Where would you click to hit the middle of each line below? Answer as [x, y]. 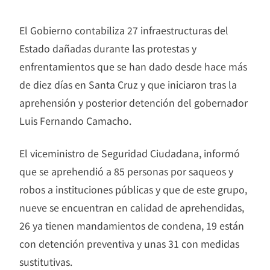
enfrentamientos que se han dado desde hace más [133, 67]
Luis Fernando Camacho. [75, 121]
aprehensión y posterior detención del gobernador [133, 103]
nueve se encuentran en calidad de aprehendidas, [132, 208]
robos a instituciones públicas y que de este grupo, [133, 190]
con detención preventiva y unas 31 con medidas [129, 244]
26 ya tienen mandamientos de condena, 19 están [132, 226]
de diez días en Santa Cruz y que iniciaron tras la [128, 85]
